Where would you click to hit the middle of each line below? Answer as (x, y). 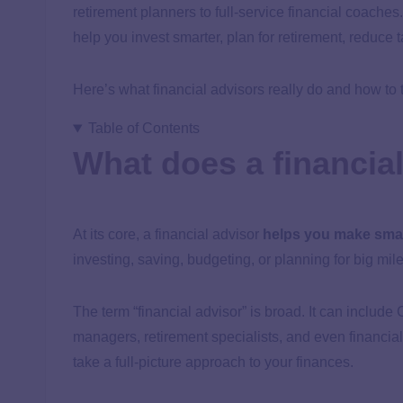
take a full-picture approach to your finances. (213, 363)
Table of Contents (143, 129)
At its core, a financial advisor (168, 235)
